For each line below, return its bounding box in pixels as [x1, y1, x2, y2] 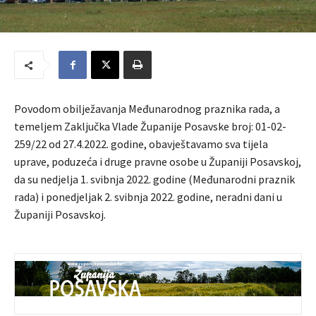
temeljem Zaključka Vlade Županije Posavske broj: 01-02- [14, 119, 286, 134]
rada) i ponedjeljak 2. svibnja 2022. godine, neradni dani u [14, 190, 282, 205]
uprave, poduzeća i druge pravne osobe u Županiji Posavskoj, [14, 154, 301, 169]
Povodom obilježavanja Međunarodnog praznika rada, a [14, 102, 280, 116]
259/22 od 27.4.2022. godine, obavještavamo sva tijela [14, 137, 268, 152]
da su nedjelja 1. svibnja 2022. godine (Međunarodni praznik [14, 172, 295, 187]
